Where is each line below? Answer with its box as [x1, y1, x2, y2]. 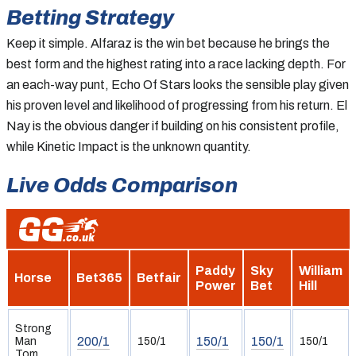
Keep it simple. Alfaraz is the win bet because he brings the [6, 36, 330, 50]
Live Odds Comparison [6, 173, 238, 196]
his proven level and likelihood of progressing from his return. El [6, 98, 347, 112]
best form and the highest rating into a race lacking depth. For [6, 56, 346, 71]
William [299, 263, 342, 277]
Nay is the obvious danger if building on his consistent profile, [6, 118, 339, 133]
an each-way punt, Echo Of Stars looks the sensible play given [6, 77, 349, 91]
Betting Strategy [6, 6, 174, 29]
